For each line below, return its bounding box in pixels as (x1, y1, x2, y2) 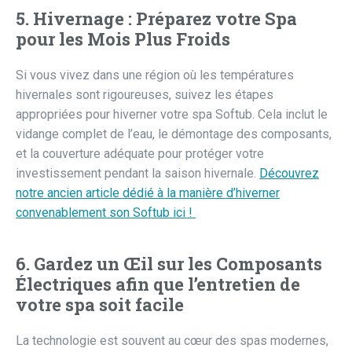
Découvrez (259, 166, 319, 181)
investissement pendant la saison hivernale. (16, 166, 259, 181)
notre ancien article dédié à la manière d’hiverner (16, 185, 280, 201)
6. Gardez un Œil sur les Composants (16, 252, 322, 276)
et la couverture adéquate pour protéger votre (16, 146, 264, 162)
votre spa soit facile (16, 293, 184, 317)
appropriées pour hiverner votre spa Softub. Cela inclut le (16, 107, 328, 123)
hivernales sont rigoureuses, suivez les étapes (16, 87, 273, 103)
